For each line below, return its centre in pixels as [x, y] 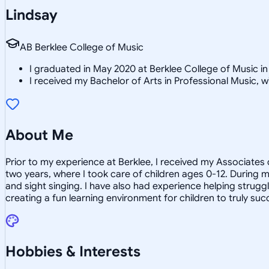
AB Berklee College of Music [82, 47]
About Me [39, 135]
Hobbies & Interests [73, 251]
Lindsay [32, 15]
